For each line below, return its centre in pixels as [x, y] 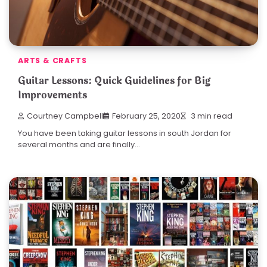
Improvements [52, 95]
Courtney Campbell [65, 116]
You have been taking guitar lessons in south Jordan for [125, 133]
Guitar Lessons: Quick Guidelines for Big [114, 81]
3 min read [211, 116]
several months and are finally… [79, 144]
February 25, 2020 [146, 116]
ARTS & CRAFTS [52, 60]
